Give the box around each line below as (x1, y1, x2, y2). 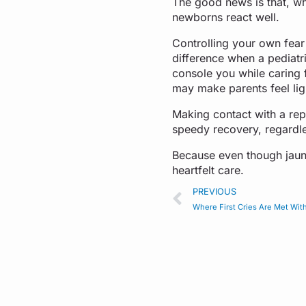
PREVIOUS (193, 186, 236, 197)
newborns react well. (172, 10, 283, 24)
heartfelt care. (172, 163, 247, 177)
